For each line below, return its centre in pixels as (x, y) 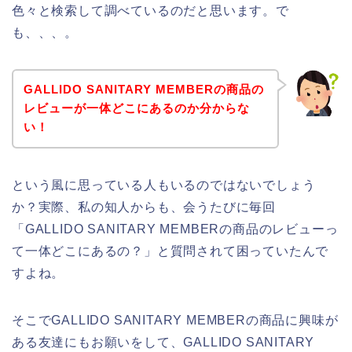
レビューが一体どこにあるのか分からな (136, 108)
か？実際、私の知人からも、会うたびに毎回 (144, 207)
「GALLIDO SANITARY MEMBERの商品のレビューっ (175, 229)
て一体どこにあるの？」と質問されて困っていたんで (170, 251)
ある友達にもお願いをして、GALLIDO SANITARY (163, 343)
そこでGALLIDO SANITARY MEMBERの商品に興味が (175, 321)
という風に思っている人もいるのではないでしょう (164, 185)
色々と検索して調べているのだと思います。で (150, 10)
